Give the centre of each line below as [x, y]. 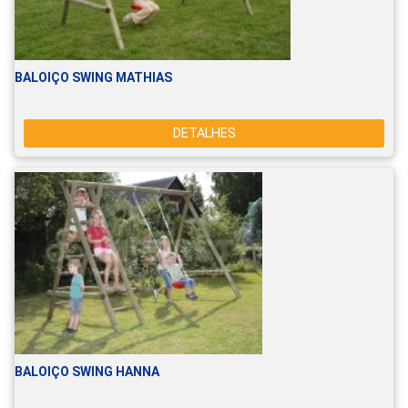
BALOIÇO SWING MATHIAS [93, 77]
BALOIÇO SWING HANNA [87, 372]
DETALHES [204, 134]
